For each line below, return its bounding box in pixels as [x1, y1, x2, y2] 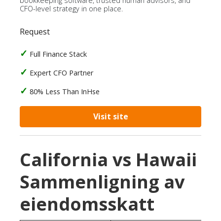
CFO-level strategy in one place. [20, 4, 123, 13]
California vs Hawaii [20, 147, 197, 172]
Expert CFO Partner [30, 68, 93, 77]
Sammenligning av [20, 170, 184, 194]
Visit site [93, 111, 128, 122]
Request [20, 26, 50, 37]
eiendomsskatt [20, 192, 154, 216]
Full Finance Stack [30, 49, 87, 59]
